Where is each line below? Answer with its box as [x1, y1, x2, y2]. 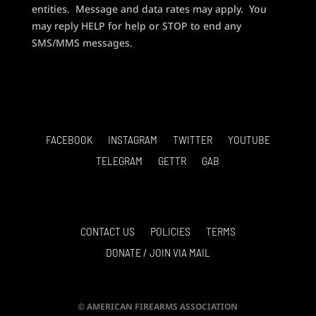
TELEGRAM [96, 154, 143, 168]
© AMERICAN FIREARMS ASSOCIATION [78, 300, 238, 313]
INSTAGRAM [107, 133, 157, 147]
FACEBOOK [45, 133, 92, 147]
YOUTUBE [227, 133, 270, 147]
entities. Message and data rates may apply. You [31, 2, 267, 16]
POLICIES [150, 224, 190, 238]
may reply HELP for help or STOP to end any [31, 19, 241, 33]
